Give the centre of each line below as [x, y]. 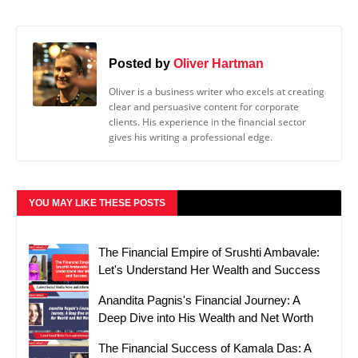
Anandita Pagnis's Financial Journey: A [199, 300]
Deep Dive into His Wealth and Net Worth [206, 318]
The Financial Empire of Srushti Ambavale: [209, 253]
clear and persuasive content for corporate [204, 107]
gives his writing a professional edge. [191, 137]
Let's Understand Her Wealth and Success [209, 270]
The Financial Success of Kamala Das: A [205, 348]
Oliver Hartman [219, 63]
